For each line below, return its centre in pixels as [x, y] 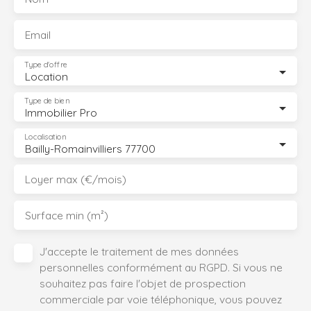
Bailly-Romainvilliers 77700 [90, 149]
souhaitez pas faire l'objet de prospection [143, 284]
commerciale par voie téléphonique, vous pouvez [161, 300]
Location [47, 77]
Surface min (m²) [67, 216]
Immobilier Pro [61, 113]
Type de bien [47, 101]
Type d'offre [46, 65]
